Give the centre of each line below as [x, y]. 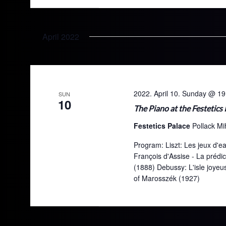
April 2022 [61, 37]
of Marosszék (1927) [166, 178]
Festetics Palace [163, 126]
